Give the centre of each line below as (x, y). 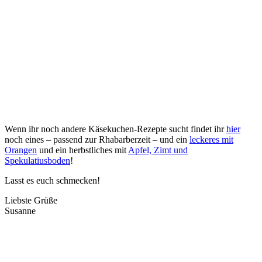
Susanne (20, 211)
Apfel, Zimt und (158, 150)
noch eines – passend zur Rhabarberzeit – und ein (97, 140)
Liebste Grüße (31, 201)
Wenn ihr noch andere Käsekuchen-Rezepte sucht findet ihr (116, 129)
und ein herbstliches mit (82, 150)
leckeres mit (211, 140)
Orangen (21, 150)
